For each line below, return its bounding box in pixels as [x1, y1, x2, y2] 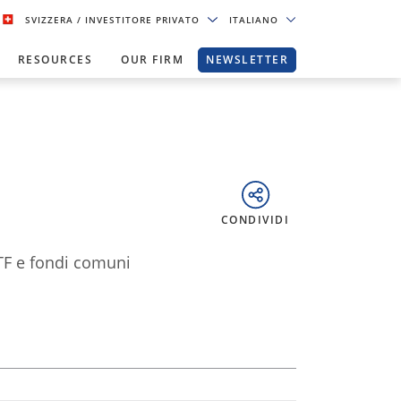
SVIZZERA [25, 13, 78, 26]
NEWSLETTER [206, 52, 288, 67]
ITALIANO [228, 13, 282, 26]
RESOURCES [17, 52, 92, 67]
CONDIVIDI [220, 212, 289, 227]
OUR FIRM [121, 52, 183, 67]
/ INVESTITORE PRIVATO [77, 13, 204, 26]
